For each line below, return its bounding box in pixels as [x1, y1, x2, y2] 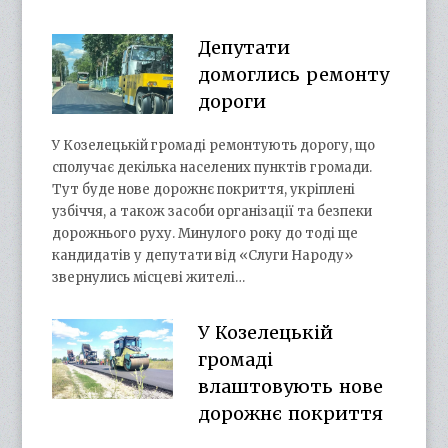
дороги [197, 90, 266, 114]
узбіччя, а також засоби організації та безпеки [52, 203, 373, 221]
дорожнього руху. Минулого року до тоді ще [52, 225, 359, 243]
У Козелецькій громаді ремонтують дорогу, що [52, 137, 376, 155]
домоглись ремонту [197, 63, 389, 87]
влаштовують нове [197, 375, 383, 399]
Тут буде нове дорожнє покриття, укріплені [52, 181, 356, 199]
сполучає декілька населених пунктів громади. [52, 159, 373, 177]
